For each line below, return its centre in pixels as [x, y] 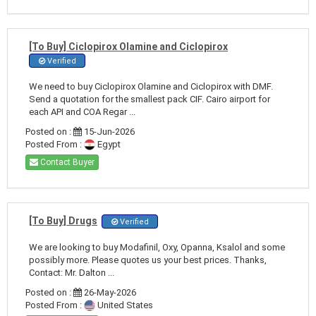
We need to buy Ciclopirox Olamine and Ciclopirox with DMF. [151, 86]
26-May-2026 [109, 292]
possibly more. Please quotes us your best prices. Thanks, [148, 260]
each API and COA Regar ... [82, 111]
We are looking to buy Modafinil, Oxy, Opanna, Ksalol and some [157, 247]
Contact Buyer [66, 162]
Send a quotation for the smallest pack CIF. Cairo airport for [150, 99]
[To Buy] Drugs [63, 220]
